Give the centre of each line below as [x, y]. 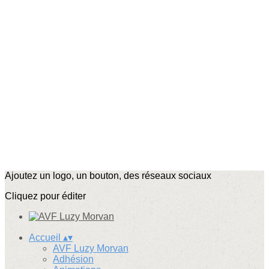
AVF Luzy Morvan [91, 248]
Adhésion [73, 259]
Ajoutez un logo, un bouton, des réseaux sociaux [108, 176]
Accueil [46, 237]
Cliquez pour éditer [45, 196]
